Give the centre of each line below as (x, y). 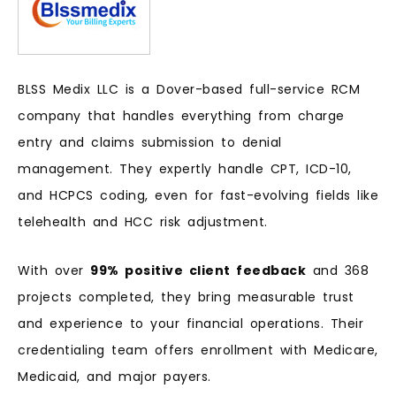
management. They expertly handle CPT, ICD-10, (185, 169)
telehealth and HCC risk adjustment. (143, 222)
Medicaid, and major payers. (114, 376)
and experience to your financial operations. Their (190, 323)
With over (54, 270)
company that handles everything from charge (181, 116)
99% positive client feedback (198, 270)
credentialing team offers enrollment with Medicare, (198, 350)
